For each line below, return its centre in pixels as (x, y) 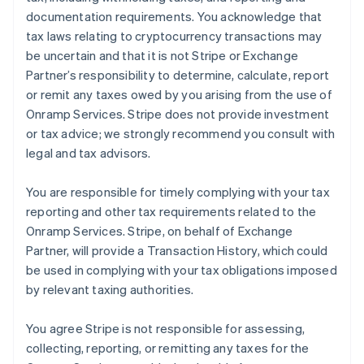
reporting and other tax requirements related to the (171, 211)
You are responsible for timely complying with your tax (178, 192)
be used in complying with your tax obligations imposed (182, 270)
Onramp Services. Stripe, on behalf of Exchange (160, 231)
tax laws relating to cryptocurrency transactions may (174, 36)
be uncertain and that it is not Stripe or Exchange (162, 55)
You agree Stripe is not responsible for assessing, (166, 328)
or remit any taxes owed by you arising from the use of (179, 94)
